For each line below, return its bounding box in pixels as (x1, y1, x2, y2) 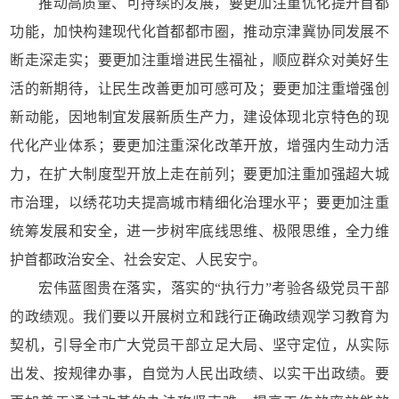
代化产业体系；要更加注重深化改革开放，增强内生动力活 (10, 138, 389, 153)
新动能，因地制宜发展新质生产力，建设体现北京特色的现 (10, 110, 389, 125)
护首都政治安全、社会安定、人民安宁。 (10, 252, 267, 267)
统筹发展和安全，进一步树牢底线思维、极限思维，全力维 (10, 224, 389, 239)
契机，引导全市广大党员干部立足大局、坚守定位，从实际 (10, 338, 389, 353)
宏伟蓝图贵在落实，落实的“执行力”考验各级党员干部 (38, 281, 389, 296)
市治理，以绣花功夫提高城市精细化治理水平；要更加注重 (10, 195, 389, 210)
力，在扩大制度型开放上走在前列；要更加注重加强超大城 (10, 167, 389, 182)
